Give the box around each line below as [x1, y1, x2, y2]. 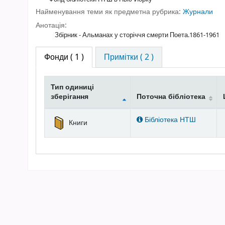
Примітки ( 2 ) [104, 51, 154, 63]
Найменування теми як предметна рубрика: [36, 7, 183, 18]
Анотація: [36, 20, 67, 31]
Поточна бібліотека [137, 91, 205, 102]
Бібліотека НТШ [143, 114, 196, 125]
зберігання [51, 91, 88, 102]
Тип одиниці [51, 81, 94, 92]
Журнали [183, 7, 213, 18]
